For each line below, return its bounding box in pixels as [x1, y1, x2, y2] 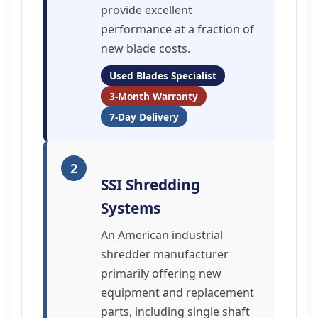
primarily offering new [101, 265, 221, 281]
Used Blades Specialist [109, 69, 216, 82]
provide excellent [101, 2, 192, 18]
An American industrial [101, 227, 223, 243]
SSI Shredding [101, 175, 200, 194]
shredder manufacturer [101, 246, 229, 262]
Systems [101, 198, 160, 218]
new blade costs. [101, 40, 190, 56]
